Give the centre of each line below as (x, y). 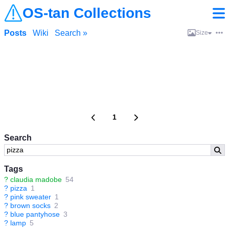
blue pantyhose (35, 214)
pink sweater (31, 197)
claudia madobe (36, 179)
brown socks (30, 205)
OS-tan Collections (87, 13)
